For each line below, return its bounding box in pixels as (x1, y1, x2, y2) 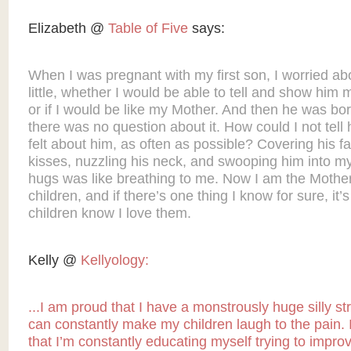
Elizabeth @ (27, 20, 108, 37)
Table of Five (107, 20, 188, 37)
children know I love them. (27, 205, 191, 222)
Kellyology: (80, 252, 149, 269)
